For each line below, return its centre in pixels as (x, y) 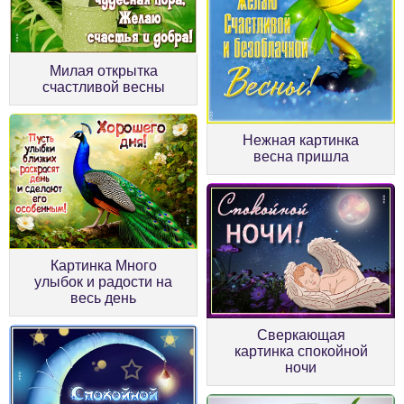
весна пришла (301, 156)
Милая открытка (103, 70)
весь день (103, 298)
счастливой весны (103, 87)
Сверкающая (301, 335)
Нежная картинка (301, 140)
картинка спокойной (301, 351)
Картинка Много (103, 265)
